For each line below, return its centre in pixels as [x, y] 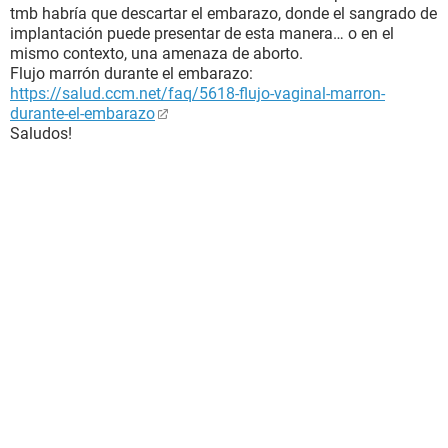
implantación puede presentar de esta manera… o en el [202, 33]
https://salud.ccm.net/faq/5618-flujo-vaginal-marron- [197, 93]
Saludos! [41, 133]
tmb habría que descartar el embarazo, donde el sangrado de [223, 13]
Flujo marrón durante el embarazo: [131, 73]
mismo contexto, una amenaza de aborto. [156, 53]
